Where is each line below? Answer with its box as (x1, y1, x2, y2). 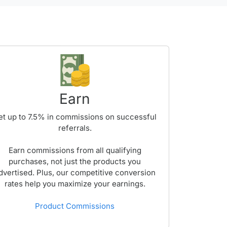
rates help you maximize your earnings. (4, 179, 145, 188)
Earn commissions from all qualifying (8, 145, 141, 155)
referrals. (58, 123, 92, 133)
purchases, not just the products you (9, 157, 141, 166)
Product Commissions (35, 201, 115, 211)
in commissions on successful (45, 112, 157, 122)
